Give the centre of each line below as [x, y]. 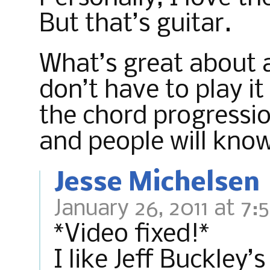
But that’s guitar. [135, 24]
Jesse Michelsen [157, 183]
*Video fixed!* [132, 235]
